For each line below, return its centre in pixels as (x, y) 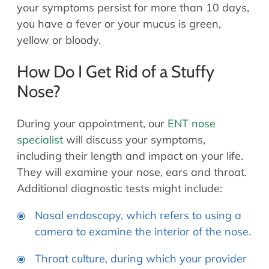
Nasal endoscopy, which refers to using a (138, 216)
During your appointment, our (92, 124)
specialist (40, 140)
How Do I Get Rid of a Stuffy (116, 71)
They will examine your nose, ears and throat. (132, 172)
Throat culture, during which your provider (141, 259)
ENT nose (192, 124)
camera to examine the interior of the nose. (143, 232)
